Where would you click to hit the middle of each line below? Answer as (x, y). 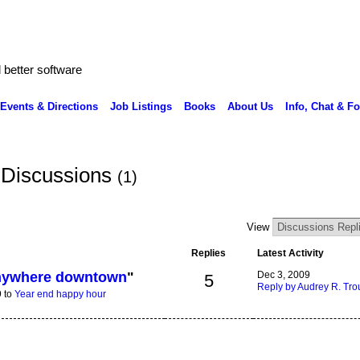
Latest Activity (290, 253)
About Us (250, 106)
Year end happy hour (60, 295)
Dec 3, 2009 (283, 274)
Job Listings (141, 106)
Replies (209, 253)
